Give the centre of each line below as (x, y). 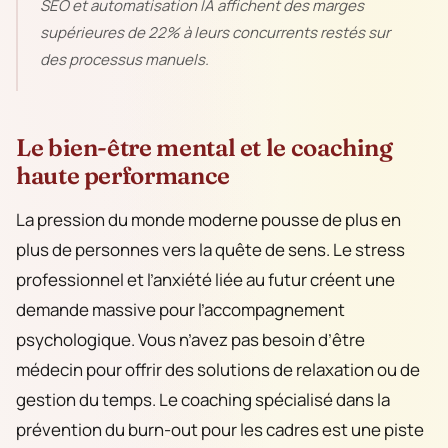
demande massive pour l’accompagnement (180, 309)
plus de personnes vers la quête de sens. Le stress (210, 249)
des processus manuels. (124, 60)
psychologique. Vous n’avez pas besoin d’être (190, 339)
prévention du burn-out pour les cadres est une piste (220, 429)
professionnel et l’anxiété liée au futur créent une (205, 279)
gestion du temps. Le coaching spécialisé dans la (203, 399)
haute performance (123, 176)
